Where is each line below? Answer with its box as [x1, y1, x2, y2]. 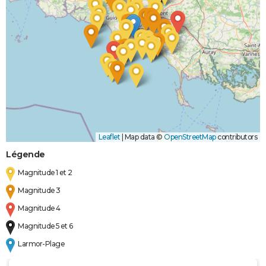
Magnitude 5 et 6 [18, 221, 73, 231]
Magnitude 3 [18, 186, 61, 195]
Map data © [123, 132, 164, 142]
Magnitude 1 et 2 [18, 168, 72, 178]
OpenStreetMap [164, 132, 216, 142]
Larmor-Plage [18, 239, 65, 249]
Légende [6, 149, 45, 160]
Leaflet [98, 132, 120, 142]
